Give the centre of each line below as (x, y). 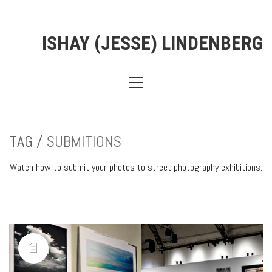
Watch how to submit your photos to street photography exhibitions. (136, 167)
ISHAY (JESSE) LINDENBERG (152, 43)
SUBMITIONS (84, 142)
